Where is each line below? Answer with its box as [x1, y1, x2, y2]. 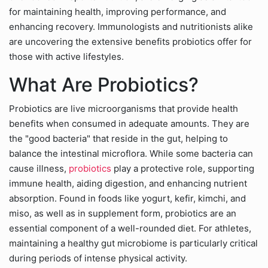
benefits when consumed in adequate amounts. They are [9, 118, 249, 129]
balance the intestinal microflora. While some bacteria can [9, 148, 253, 159]
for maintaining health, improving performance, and [9, 6, 226, 17]
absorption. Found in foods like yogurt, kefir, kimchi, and [9, 193, 246, 204]
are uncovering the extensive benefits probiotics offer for [9, 36, 252, 47]
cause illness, [9, 163, 69, 174]
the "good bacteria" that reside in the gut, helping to [9, 133, 228, 144]
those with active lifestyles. [9, 51, 124, 62]
